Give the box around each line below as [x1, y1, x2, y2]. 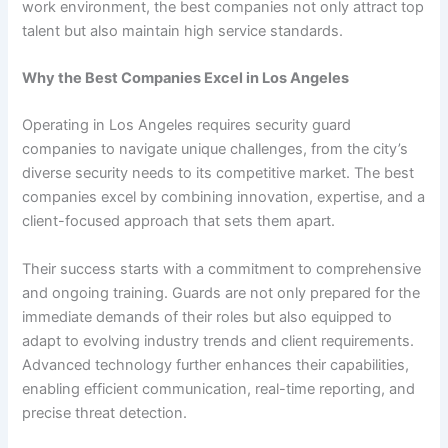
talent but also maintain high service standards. [22, 21, 344, 40]
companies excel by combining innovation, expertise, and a [22, 188, 426, 207]
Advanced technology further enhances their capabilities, [22, 355, 410, 374]
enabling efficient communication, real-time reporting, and [22, 379, 416, 398]
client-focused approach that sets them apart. [22, 212, 336, 231]
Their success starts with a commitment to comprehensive [22, 259, 422, 278]
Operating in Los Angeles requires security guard [22, 116, 352, 135]
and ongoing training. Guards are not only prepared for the [22, 283, 421, 302]
